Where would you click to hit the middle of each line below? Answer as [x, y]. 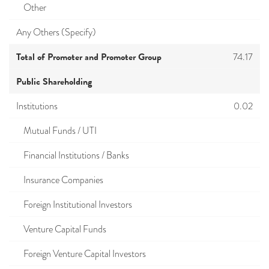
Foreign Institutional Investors [74, 205]
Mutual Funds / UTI [56, 131]
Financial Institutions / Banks [73, 156]
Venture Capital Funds [61, 229]
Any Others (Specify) [56, 32]
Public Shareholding [54, 82]
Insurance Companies [60, 180]
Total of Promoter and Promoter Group [89, 57]
